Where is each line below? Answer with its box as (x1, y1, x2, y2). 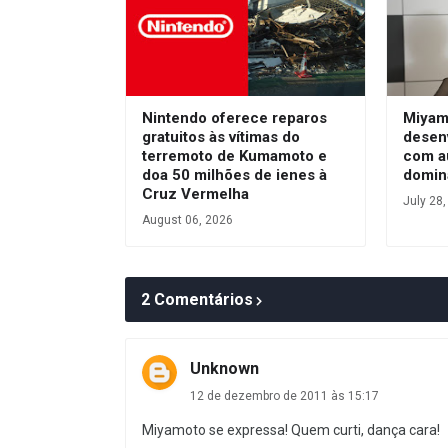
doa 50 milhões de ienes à (142, 166, 327, 185)
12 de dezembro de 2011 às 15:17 (190, 389, 379, 404)
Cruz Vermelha (142, 185, 249, 204)
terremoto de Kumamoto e (142, 147, 327, 166)
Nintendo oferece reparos (142, 109, 327, 128)
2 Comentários (141, 290, 253, 310)
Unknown (190, 359, 259, 379)
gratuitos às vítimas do (142, 128, 300, 147)
